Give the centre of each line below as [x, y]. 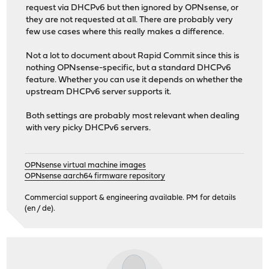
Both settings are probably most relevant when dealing [133, 116]
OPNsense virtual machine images [86, 166]
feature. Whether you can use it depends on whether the [134, 80]
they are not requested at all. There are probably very [130, 20]
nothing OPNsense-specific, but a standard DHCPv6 [129, 68]
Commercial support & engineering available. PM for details [131, 198]
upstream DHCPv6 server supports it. [99, 92]
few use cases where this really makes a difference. [125, 32]
